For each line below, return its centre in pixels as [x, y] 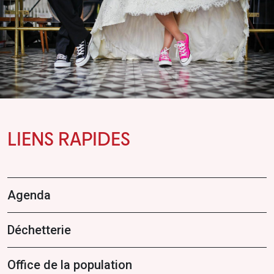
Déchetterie [39, 230]
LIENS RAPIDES [69, 138]
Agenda [29, 195]
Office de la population [70, 265]
